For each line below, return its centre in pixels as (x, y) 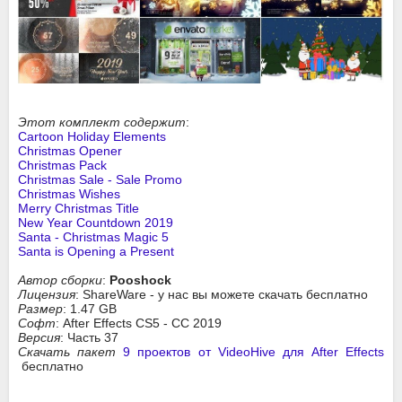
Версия (39, 338)
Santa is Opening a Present (96, 252)
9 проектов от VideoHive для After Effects (253, 352)
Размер (40, 309)
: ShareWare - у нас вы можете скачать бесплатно (222, 295)
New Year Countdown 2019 (96, 223)
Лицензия (47, 295)
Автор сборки (60, 280)
